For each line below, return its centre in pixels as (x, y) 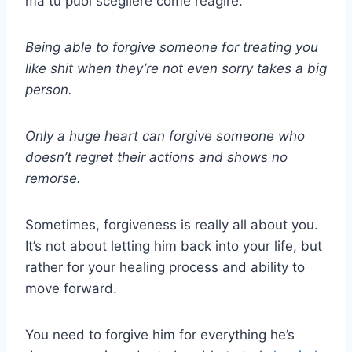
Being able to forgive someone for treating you (172, 47)
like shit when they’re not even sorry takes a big (176, 68)
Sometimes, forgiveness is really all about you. (172, 224)
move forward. (71, 288)
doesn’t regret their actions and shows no (156, 157)
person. (49, 89)
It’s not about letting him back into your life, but (174, 246)
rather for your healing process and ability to (165, 267)
